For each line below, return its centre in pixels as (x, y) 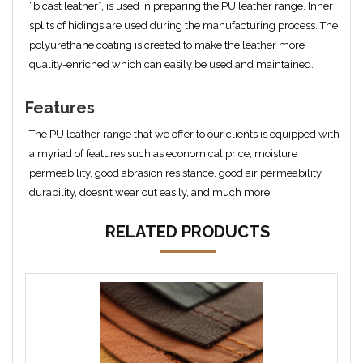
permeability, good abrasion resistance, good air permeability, (176, 173)
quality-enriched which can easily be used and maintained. (171, 64)
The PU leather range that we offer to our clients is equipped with (184, 134)
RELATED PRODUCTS (188, 232)
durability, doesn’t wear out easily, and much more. (151, 192)
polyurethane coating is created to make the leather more (167, 45)
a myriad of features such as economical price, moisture (163, 154)
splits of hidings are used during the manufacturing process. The (184, 26)
